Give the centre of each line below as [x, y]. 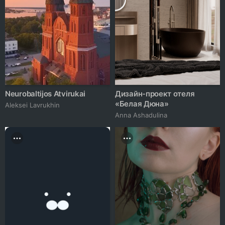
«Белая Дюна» [142, 104]
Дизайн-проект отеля [155, 94]
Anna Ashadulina [141, 115]
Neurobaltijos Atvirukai [45, 94]
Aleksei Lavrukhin [32, 105]
